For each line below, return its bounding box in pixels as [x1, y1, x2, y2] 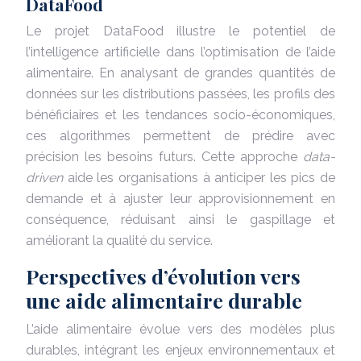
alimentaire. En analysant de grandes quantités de [26, 64, 335, 81]
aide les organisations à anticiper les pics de [67, 169, 335, 185]
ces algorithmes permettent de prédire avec [26, 127, 335, 143]
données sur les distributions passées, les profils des [26, 85, 335, 102]
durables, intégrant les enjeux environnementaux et [26, 342, 335, 358]
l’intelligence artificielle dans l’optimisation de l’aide [26, 44, 335, 60]
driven [26, 169, 68, 185]
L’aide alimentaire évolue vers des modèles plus [26, 321, 335, 337]
